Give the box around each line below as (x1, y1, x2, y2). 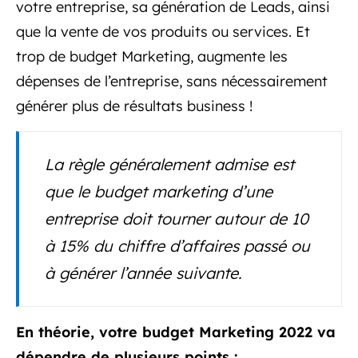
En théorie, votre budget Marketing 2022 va (16, 322, 336, 341)
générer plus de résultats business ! (16, 96, 253, 115)
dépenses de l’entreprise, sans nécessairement (16, 71, 328, 90)
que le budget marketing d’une (45, 181, 272, 201)
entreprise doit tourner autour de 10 (45, 208, 308, 229)
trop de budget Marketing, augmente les (16, 46, 288, 66)
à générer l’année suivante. (45, 262, 247, 283)
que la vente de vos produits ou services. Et (16, 22, 310, 41)
